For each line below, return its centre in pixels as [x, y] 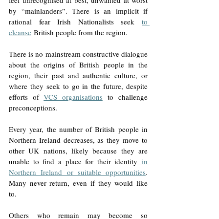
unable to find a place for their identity [73, 161]
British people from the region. [81, 32]
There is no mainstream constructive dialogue [78, 54]
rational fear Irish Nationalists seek [75, 21]
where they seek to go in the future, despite [78, 86]
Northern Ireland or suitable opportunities [77, 172]
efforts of [26, 97]
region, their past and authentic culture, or [78, 75]
